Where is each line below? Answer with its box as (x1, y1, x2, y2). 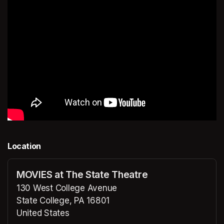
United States (16, 207, 69, 218)
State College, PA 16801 (16, 195, 110, 205)
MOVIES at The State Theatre (16, 168, 148, 180)
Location (7, 140, 41, 151)
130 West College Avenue (16, 182, 117, 193)
